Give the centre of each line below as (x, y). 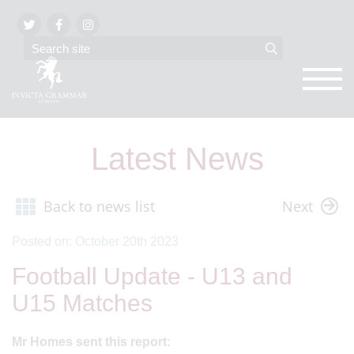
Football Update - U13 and (152, 276)
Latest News (177, 159)
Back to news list (99, 206)
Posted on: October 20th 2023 (95, 241)
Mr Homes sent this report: (91, 341)
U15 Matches (82, 303)
